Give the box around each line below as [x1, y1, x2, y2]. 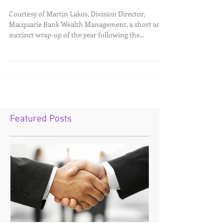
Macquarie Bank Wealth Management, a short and [9, 19, 165, 29]
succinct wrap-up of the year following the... [9, 30, 144, 39]
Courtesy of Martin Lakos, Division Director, [9, 9, 145, 18]
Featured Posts [10, 113, 72, 125]
